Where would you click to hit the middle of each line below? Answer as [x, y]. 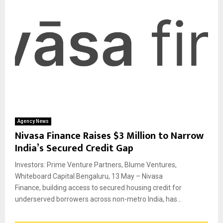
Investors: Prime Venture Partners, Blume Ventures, [96, 165]
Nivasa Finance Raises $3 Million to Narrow [109, 136]
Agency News [33, 121]
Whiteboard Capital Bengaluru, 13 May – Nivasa [89, 176]
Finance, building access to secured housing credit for [98, 187]
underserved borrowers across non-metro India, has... [98, 199]
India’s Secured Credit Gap [74, 148]
